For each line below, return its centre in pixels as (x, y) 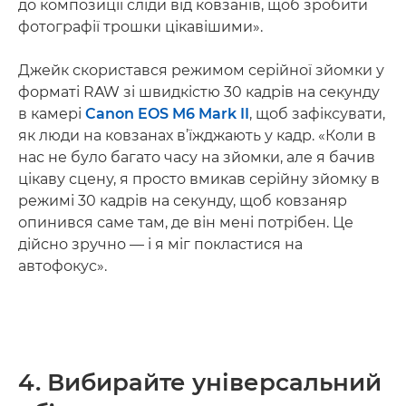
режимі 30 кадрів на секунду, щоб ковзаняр (183, 200)
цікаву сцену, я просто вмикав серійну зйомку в (199, 179)
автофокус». (63, 266)
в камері (52, 113)
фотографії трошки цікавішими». (140, 26)
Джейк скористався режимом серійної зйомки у (201, 70)
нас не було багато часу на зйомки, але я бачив (197, 157)
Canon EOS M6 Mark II (167, 113)
